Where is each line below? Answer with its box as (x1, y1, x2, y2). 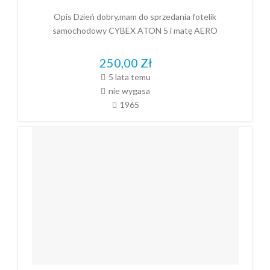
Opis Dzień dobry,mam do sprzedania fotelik (54, 11, 216, 22)
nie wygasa (108, 85, 150, 96)
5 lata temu (108, 71, 151, 82)
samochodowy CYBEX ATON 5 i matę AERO (52, 25, 218, 36)
